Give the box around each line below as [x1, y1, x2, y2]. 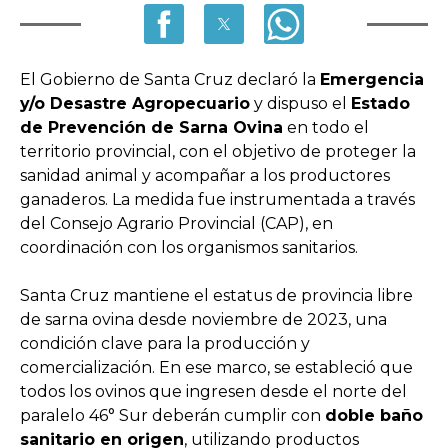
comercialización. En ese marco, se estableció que [20, 358, 413, 378]
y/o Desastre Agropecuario [20, 94, 250, 114]
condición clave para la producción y [20, 334, 310, 354]
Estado [351, 94, 410, 114]
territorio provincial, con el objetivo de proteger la [20, 142, 416, 162]
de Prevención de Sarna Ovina [20, 118, 283, 138]
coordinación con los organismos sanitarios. [20, 238, 358, 258]
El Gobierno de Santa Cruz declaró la [20, 70, 320, 90]
